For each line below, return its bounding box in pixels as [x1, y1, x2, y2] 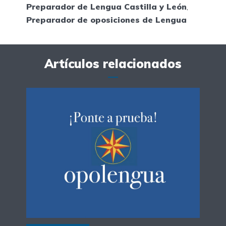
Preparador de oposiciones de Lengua [26, 15, 187, 25]
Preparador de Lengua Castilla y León [26, 2, 187, 12]
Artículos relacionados [44, 56, 182, 72]
